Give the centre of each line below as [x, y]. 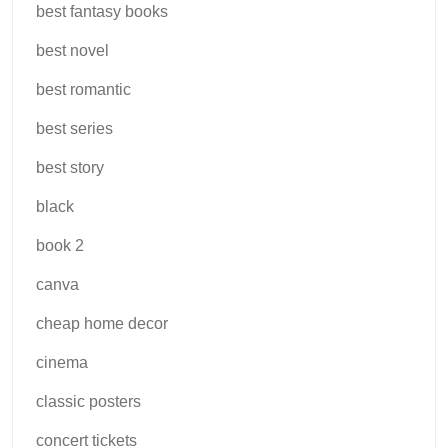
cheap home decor [102, 323]
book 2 [60, 245]
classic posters [88, 401]
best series [74, 128]
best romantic [83, 89]
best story [70, 167]
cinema [62, 362]
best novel [72, 50]
